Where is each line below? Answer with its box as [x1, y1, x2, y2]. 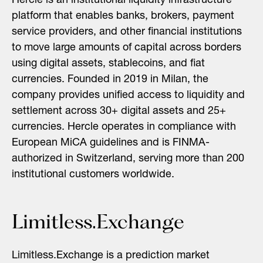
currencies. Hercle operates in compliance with [12, 122, 236, 133]
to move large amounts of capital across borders [12, 42, 241, 53]
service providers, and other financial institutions [12, 26, 242, 38]
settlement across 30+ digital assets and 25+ [12, 106, 226, 117]
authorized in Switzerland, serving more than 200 [12, 153, 244, 164]
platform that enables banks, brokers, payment [12, 11, 234, 22]
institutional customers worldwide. [12, 169, 174, 180]
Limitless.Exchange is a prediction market [12, 250, 210, 261]
